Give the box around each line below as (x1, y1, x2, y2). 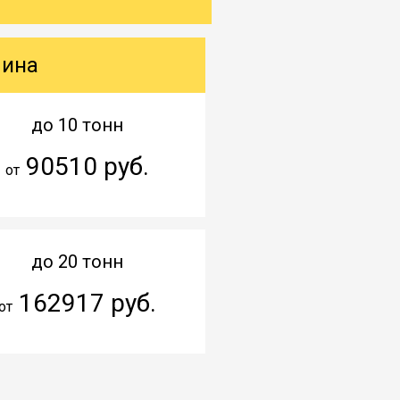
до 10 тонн (30, 113, 123, 136)
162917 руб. (12, 287, 156, 318)
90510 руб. (19, 151, 149, 181)
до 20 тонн (30, 250, 123, 272)
